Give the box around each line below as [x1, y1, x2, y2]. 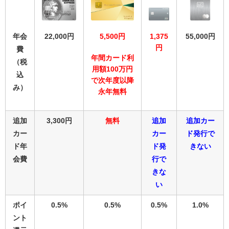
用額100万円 [92, 65, 133, 74]
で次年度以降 [91, 76, 134, 85]
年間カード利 [91, 54, 134, 62]
